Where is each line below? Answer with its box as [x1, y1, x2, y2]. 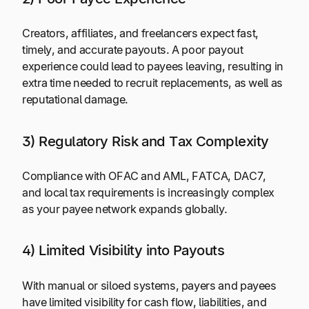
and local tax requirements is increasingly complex [22, 185, 275, 199]
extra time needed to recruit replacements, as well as [22, 76, 283, 90]
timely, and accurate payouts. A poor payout [22, 43, 243, 57]
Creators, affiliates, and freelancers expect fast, [22, 26, 259, 41]
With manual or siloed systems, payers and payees [22, 278, 277, 292]
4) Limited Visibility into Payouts [22, 241, 225, 259]
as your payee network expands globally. [22, 201, 228, 216]
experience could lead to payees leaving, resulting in [22, 59, 283, 74]
